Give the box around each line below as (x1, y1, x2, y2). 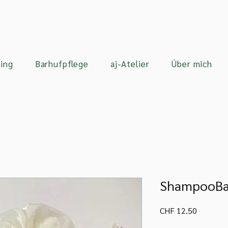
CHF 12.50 (160, 205, 197, 216)
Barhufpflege (35, 58, 89, 70)
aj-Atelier (110, 58, 150, 70)
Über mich (171, 58, 212, 70)
